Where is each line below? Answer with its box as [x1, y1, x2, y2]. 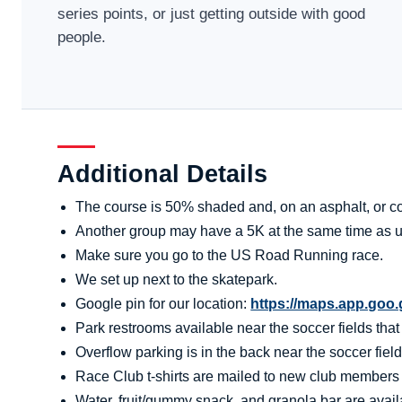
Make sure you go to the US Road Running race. [75, 248, 384, 264]
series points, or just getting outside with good [57, 4, 366, 22]
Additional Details [57, 161, 268, 188]
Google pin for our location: [75, 296, 251, 312]
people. [57, 28, 107, 46]
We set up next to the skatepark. [75, 272, 278, 288]
